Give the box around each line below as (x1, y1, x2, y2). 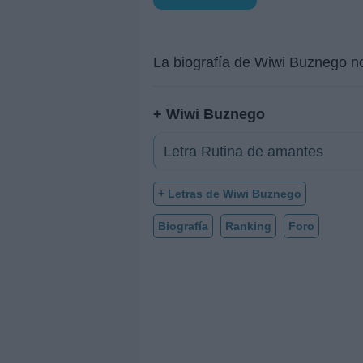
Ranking (225, 219, 271, 233)
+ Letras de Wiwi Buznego (158, 186, 301, 200)
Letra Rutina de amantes (164, 143, 323, 160)
